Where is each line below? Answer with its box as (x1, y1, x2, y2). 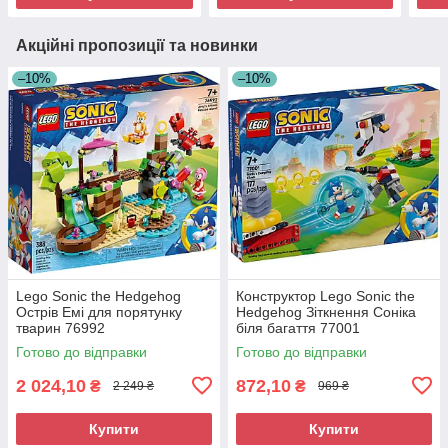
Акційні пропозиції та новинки (16, 36, 258, 54)
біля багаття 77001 (236, 319, 360, 336)
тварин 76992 (16, 319, 105, 336)
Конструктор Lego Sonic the (236, 287, 415, 304)
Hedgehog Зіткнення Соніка (236, 303, 416, 320)
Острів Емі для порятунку (16, 303, 182, 320)
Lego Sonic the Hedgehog (16, 287, 181, 304)
